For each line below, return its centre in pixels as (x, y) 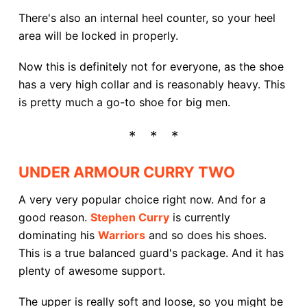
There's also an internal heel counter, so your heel (147, 18)
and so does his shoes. (207, 235)
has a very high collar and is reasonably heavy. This (151, 84)
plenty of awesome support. (91, 270)
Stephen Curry (130, 217)
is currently (199, 217)
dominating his (58, 235)
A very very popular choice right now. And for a (142, 199)
